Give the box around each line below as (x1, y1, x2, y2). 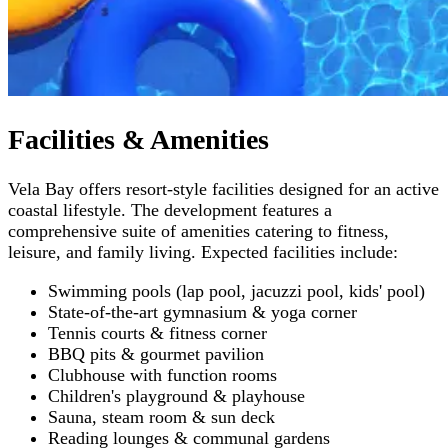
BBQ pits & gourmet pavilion (48, 344, 264, 365)
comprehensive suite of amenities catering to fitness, (8, 220, 389, 241)
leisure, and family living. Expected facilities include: (8, 241, 398, 262)
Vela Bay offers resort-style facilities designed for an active (8, 178, 439, 199)
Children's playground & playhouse (48, 386, 305, 407)
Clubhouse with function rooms (48, 365, 277, 386)
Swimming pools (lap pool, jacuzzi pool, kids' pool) (48, 281, 425, 302)
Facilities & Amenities (8, 123, 269, 155)
